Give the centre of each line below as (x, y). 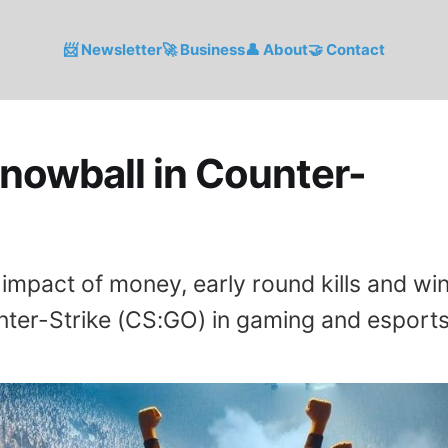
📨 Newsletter (112, 49)
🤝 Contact (346, 49)
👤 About (276, 49)
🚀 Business (203, 49)
